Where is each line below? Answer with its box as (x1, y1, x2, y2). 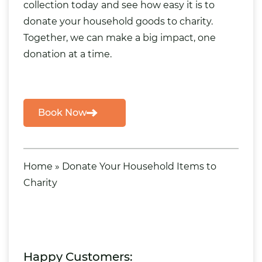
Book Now (38, 106, 87, 118)
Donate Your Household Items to (62, 160, 216, 172)
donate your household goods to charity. (23, 15, 213, 27)
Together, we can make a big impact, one (23, 32, 216, 43)
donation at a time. (23, 48, 112, 60)
